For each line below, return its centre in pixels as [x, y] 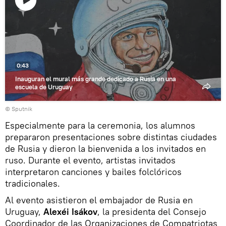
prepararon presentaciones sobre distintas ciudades [111, 137]
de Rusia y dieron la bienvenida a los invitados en [105, 148]
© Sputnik [19, 108]
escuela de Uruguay [44, 87]
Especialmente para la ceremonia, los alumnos [100, 125]
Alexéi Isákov [70, 211]
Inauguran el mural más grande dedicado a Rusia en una [96, 78]
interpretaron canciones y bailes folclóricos [93, 172]
